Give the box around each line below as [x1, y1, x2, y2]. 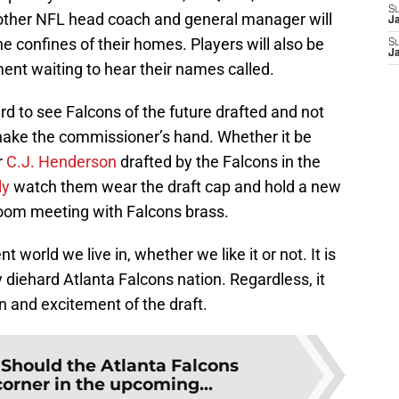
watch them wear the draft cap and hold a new [10, 177, 341, 197]
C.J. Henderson [6, 152, 117, 172]
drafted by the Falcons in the [117, 152, 321, 172]
